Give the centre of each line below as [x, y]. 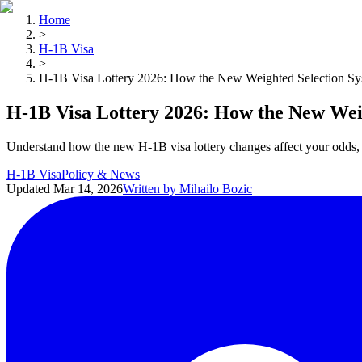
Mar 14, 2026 [88, 188]
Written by [149, 188]
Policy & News [101, 174]
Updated [28, 188]
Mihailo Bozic [216, 188]
